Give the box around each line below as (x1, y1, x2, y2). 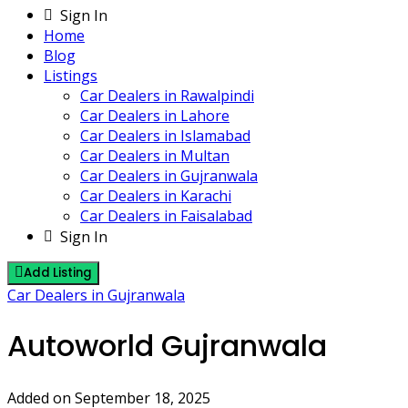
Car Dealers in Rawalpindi (80, 86, 254, 106)
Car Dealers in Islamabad (80, 126, 250, 146)
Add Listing (24, 264, 92, 281)
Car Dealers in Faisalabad (80, 206, 252, 226)
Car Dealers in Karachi (80, 186, 231, 206)
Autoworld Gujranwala (7, 325, 327, 367)
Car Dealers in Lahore (80, 106, 229, 126)
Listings (44, 66, 97, 86)
